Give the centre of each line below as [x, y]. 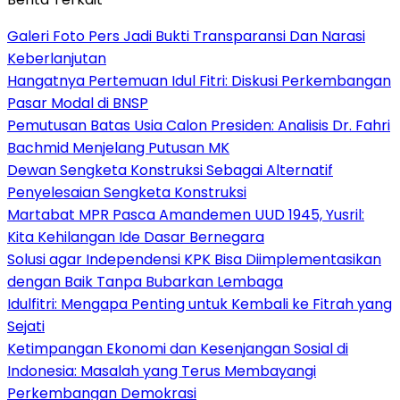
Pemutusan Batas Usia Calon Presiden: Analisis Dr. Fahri [199, 125]
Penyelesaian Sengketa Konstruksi [127, 192]
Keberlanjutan [57, 58]
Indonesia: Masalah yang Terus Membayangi [162, 371]
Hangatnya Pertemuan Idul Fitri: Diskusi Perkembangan [199, 80]
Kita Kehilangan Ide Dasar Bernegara [136, 237]
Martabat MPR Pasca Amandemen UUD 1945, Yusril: [186, 214]
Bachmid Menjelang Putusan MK [118, 147]
